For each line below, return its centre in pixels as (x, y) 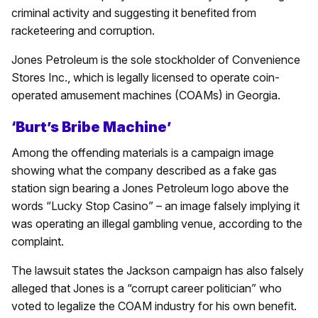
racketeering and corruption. (83, 30)
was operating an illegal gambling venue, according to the (157, 223)
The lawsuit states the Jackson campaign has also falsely (158, 270)
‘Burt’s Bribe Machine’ (91, 127)
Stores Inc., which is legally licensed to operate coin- (146, 77)
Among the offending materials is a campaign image (143, 152)
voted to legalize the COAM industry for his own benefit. (154, 306)
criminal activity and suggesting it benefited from (134, 12)
